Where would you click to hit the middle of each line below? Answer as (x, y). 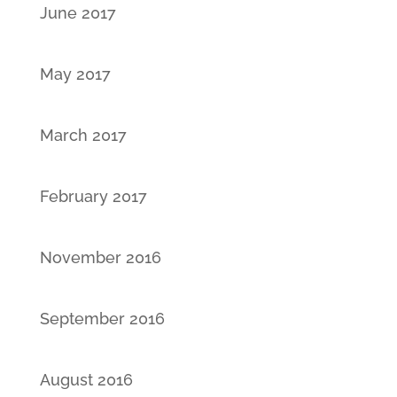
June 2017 (78, 12)
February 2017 (93, 196)
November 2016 (100, 257)
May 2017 (75, 74)
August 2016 (86, 379)
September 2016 (102, 318)
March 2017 (83, 135)
